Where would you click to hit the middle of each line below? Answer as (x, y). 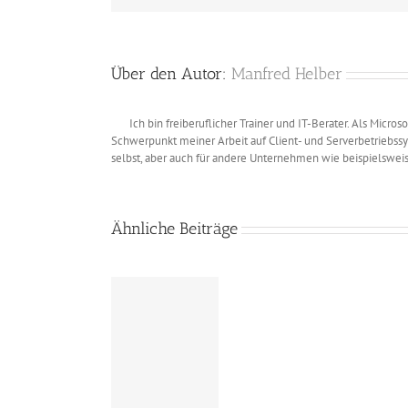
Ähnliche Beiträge (174, 229)
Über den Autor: (171, 74)
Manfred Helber (287, 74)
